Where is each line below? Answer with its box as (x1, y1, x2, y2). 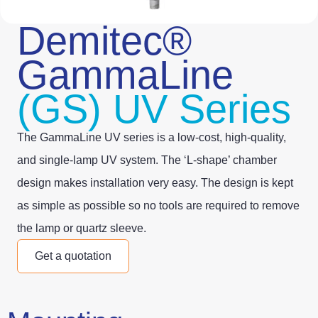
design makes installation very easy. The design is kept (17, 177, 293, 189)
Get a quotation (35, 250, 111, 263)
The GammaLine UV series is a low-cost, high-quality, (17, 131, 286, 143)
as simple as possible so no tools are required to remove (17, 199, 300, 212)
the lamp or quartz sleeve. (17, 222, 146, 234)
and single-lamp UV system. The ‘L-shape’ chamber (17, 154, 277, 166)
